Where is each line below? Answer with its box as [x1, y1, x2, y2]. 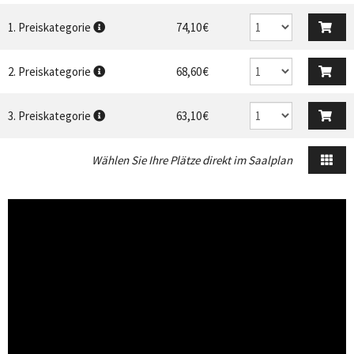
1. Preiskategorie [8, 20, 91, 36]
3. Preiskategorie [8, 108, 91, 124]
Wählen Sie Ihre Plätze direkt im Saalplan [92, 153, 292, 168]
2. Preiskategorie [8, 64, 91, 80]
